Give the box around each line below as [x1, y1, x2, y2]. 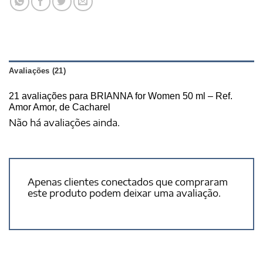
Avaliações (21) [9, 66, 66, 75]
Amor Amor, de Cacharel [9, 102, 110, 112]
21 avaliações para [9, 90, 90, 101]
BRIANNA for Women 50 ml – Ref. [90, 90, 232, 101]
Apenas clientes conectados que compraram [28, 176, 228, 188]
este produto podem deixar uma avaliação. [28, 187, 221, 200]
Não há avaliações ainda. [9, 116, 120, 129]
